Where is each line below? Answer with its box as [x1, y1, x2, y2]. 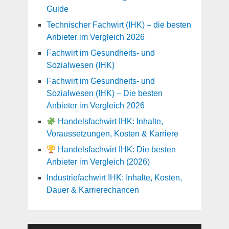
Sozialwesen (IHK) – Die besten [46, 89, 163, 98]
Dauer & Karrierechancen [46, 186, 139, 195]
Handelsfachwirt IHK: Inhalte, [56, 117, 164, 126]
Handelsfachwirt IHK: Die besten [56, 145, 176, 154]
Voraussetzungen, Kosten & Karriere [46, 129, 178, 139]
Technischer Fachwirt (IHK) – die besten [46, 20, 191, 30]
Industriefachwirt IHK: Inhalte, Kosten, [46, 173, 182, 182]
